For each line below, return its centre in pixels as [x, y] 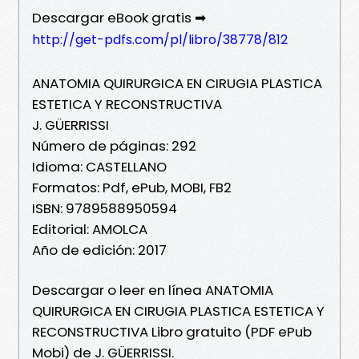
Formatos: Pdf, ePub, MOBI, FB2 [132, 187]
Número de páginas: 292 [114, 145]
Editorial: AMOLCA [90, 229]
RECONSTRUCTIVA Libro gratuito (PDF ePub [172, 331]
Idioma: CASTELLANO [99, 166]
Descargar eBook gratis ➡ [119, 17]
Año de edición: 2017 [99, 250]
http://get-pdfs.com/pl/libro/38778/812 [160, 39]
